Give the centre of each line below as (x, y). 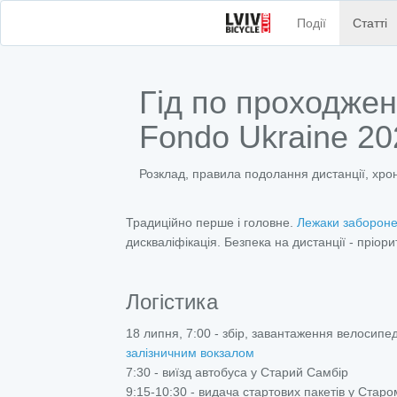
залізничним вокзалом (190, 353)
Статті (370, 23)
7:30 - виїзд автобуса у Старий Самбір (237, 372)
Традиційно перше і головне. (211, 222)
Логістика (172, 302)
